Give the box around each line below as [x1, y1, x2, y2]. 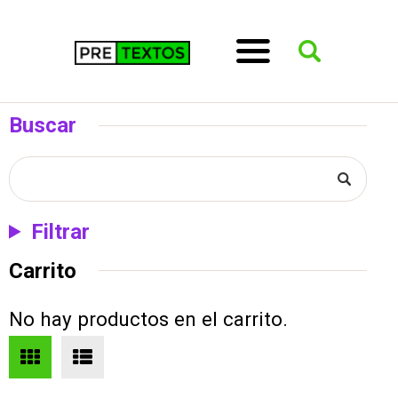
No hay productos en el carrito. [9, 306, 288, 330]
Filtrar [31, 219, 91, 244]
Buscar [9, 113, 76, 138]
